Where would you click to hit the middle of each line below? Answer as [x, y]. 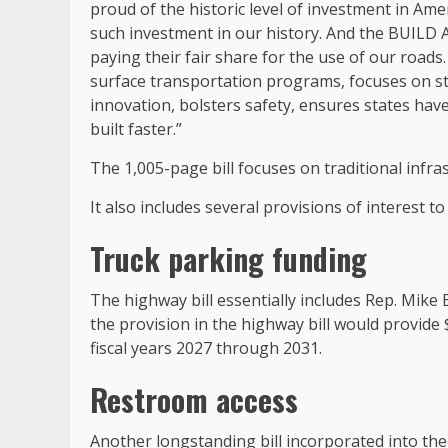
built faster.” [136, 129]
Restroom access [194, 399]
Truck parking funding [228, 258]
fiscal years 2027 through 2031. [206, 348]
